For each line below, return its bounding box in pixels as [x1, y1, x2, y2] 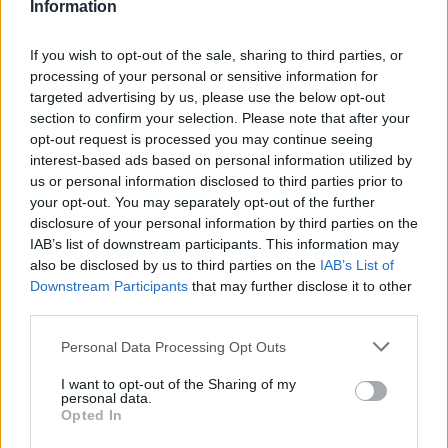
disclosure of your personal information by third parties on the [30, 215, 418, 231]
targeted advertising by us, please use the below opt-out [30, 89, 385, 105]
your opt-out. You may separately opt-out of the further [30, 194, 375, 210]
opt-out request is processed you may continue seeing [30, 131, 373, 147]
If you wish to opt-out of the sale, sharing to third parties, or [30, 47, 403, 63]
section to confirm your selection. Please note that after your [30, 110, 410, 126]
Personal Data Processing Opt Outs [61, 338, 286, 355]
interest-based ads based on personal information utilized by [30, 152, 412, 168]
